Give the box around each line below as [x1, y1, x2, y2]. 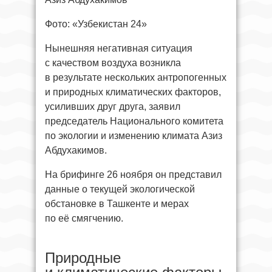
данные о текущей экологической [45, 184, 195, 194]
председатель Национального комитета [45, 116, 223, 126]
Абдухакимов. [45, 145, 107, 155]
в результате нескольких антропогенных [45, 72, 226, 83]
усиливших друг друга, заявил [45, 101, 180, 112]
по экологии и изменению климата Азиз [45, 131, 222, 141]
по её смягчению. [45, 213, 123, 223]
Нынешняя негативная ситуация [45, 43, 192, 53]
